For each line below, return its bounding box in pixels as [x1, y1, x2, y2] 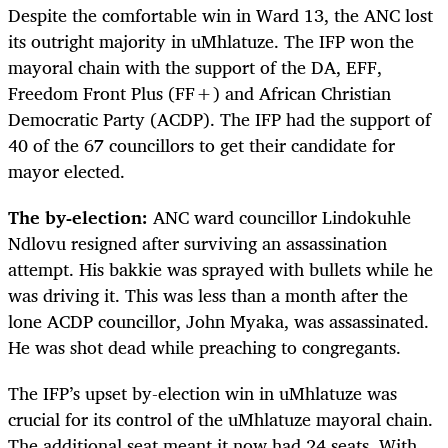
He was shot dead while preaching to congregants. [8, 331, 406, 362]
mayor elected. [8, 155, 130, 186]
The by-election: [8, 201, 153, 232]
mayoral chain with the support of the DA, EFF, [8, 51, 382, 82]
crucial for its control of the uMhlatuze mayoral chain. [8, 404, 433, 435]
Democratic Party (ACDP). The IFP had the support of [8, 103, 431, 134]
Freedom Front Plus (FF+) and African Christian [8, 77, 391, 108]
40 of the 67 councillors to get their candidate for [8, 129, 395, 160]
